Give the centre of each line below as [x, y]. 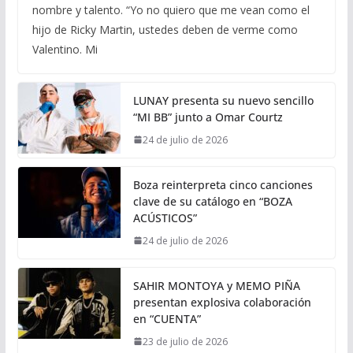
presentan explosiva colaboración [222, 302]
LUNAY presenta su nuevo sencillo [223, 100]
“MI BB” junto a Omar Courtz [208, 117]
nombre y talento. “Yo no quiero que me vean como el [171, 9]
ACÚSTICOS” [165, 217]
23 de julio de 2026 [185, 341]
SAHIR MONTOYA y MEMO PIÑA [216, 285]
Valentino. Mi [65, 49]
